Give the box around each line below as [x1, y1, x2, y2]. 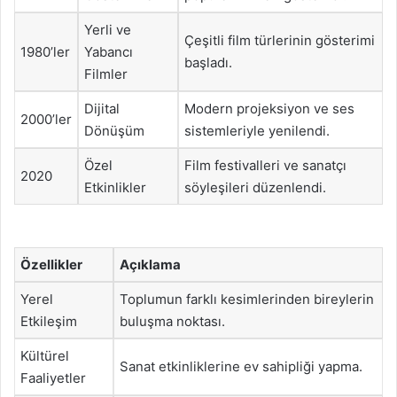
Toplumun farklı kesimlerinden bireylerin [120, 290, 374, 307]
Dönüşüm [84, 122, 144, 139]
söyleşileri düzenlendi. [184, 179, 326, 196]
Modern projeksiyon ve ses [184, 100, 354, 117]
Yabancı [84, 43, 133, 60]
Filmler [84, 66, 128, 82]
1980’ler [20, 43, 70, 60]
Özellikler [20, 255, 82, 273]
